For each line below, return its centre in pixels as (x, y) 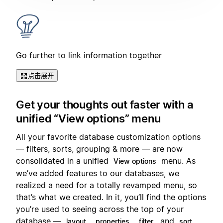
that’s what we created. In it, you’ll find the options (111, 197)
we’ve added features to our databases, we (98, 173)
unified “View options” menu (88, 119)
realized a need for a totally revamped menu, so (107, 185)
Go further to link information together (89, 55)
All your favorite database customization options (108, 137)
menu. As (177, 161)
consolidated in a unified (63, 161)
